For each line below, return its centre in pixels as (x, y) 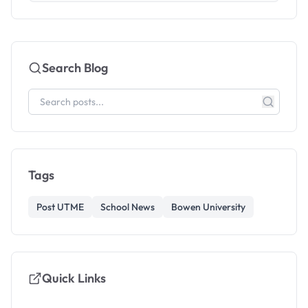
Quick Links (74, 278)
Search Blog (75, 68)
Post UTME (60, 207)
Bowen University (208, 207)
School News (128, 207)
